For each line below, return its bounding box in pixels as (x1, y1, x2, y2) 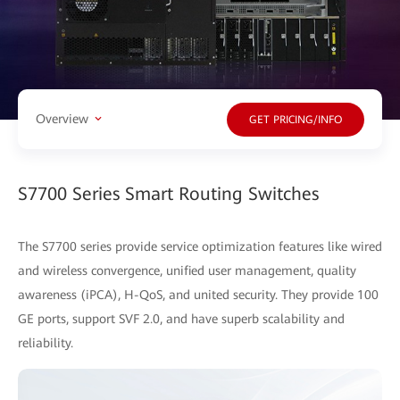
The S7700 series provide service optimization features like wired (18, 238, 382, 254)
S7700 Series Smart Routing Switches (18, 182, 319, 204)
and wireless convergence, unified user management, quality (18, 262, 356, 278)
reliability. (18, 335, 73, 350)
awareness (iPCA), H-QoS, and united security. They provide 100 (18, 287, 379, 302)
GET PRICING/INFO (249, 113, 342, 127)
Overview (36, 112, 88, 127)
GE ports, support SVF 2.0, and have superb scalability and (18, 311, 345, 326)
